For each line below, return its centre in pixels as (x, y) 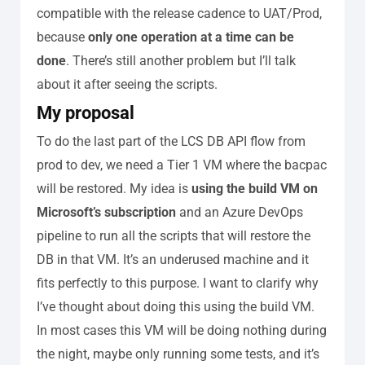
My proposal (86, 112)
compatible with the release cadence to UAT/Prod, (179, 13)
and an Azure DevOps (240, 212)
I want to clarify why (261, 283)
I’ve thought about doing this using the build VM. (176, 306)
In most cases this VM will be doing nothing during (182, 330)
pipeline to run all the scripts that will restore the (174, 235)
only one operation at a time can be (191, 37)
